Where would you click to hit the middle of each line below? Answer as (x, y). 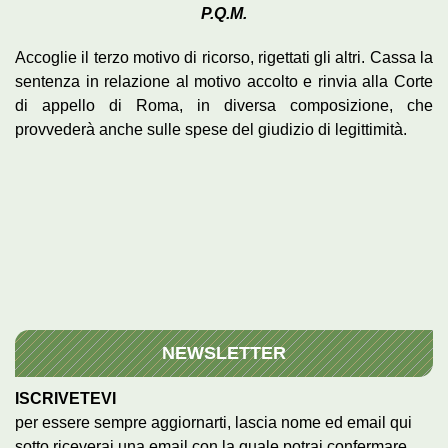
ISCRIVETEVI (65, 398)
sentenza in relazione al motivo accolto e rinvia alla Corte (224, 81)
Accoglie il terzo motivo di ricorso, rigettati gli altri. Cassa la (224, 57)
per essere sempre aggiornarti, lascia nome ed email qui (213, 422)
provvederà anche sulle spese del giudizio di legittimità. (211, 129)
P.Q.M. (224, 13)
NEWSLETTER (224, 352)
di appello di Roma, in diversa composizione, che (224, 105)
